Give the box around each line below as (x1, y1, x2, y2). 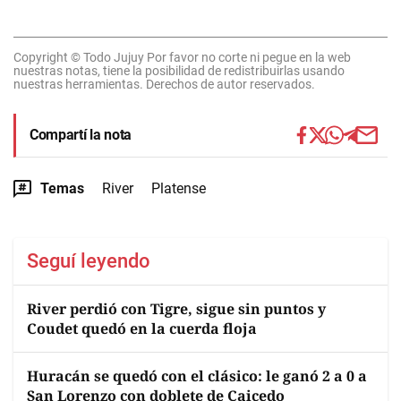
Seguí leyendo (27, 250, 150, 272)
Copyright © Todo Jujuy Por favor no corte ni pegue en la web (13, 50, 351, 64)
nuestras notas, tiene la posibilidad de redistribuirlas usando (13, 64, 345, 78)
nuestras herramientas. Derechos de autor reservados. (13, 77, 315, 91)
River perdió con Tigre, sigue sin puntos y (27, 299, 326, 319)
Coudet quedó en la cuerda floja (27, 319, 257, 338)
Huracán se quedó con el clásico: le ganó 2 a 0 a (27, 366, 367, 386)
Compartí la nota (30, 126, 132, 143)
